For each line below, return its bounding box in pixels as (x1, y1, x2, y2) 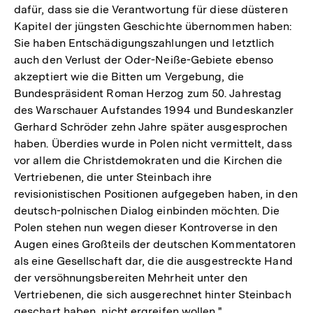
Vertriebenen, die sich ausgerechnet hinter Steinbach (14, 287, 291, 301)
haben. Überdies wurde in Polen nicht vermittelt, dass (14, 136, 292, 150)
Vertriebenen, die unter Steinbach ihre (14, 170, 212, 184)
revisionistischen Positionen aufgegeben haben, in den (14, 187, 298, 201)
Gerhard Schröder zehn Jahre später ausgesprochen (14, 119, 288, 133)
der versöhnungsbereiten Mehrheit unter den (14, 270, 247, 284)
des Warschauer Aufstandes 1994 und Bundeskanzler (14, 103, 294, 117)
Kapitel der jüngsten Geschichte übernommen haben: (14, 19, 293, 33)
